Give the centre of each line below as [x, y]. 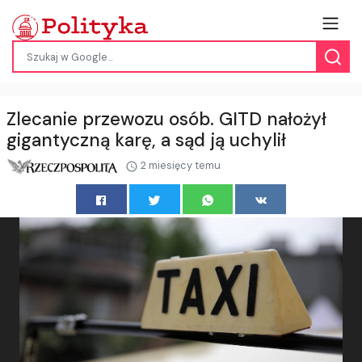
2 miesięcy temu [180, 166]
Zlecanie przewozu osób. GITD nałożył [166, 120]
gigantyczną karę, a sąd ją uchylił [146, 141]
